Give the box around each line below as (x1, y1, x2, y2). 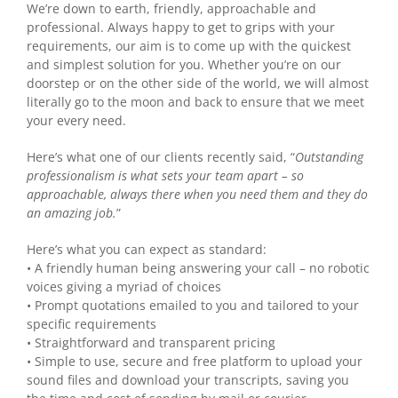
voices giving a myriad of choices (27, 277, 221, 295)
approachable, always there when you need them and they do (27, 185, 368, 203)
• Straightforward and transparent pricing (27, 333, 275, 351)
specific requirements (27, 314, 156, 332)
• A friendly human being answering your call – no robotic (27, 259, 370, 276)
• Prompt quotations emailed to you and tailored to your (27, 296, 359, 314)
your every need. (27, 111, 126, 129)
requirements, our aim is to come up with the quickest (27, 36, 351, 54)
